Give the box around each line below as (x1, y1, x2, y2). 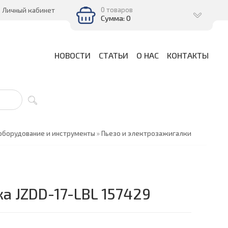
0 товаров (101, 6, 133, 14)
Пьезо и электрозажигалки (101, 129, 191, 137)
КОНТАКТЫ (167, 50, 209, 60)
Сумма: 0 (101, 13, 131, 22)
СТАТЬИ (99, 50, 128, 60)
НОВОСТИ (54, 50, 91, 60)
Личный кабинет (2, 6, 55, 14)
